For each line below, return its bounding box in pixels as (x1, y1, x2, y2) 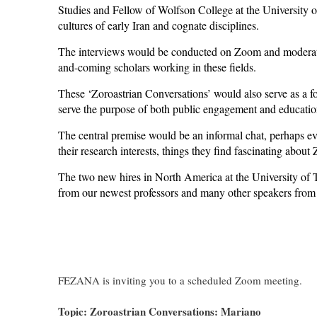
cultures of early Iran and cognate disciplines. (58, 18, 259, 33)
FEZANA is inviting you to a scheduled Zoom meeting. (58, 273, 302, 287)
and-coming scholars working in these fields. (58, 59, 256, 74)
